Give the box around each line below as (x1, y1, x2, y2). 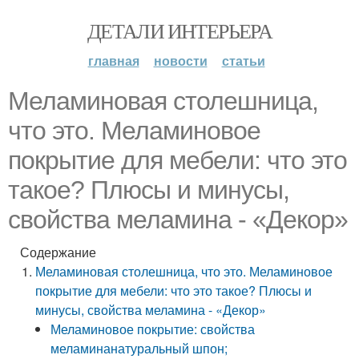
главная (87, 51, 139, 70)
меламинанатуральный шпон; (50, 339, 228, 357)
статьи (221, 51, 265, 70)
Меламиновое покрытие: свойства (50, 320, 256, 338)
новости (153, 51, 208, 70)
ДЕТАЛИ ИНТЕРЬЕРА (87, 17, 272, 44)
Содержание (20, 243, 96, 261)
